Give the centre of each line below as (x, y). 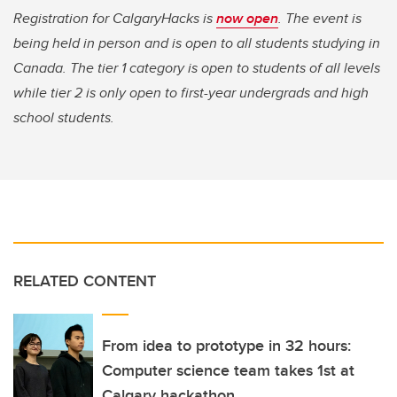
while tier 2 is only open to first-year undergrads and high (191, 93)
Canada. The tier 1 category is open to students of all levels (197, 68)
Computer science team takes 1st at (228, 371)
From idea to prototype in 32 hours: (226, 346)
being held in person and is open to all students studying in (197, 43)
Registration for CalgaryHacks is (115, 19)
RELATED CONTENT (85, 281)
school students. (64, 118)
